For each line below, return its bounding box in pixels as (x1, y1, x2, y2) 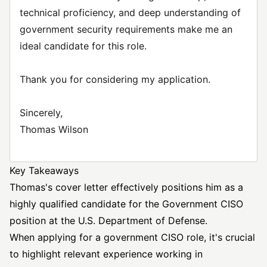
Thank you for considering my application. (20, 73, 210, 85)
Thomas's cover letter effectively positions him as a (10, 181, 243, 193)
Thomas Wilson (20, 123, 88, 135)
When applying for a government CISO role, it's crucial (10, 231, 255, 243)
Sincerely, (20, 107, 63, 119)
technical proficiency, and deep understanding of (20, 7, 241, 18)
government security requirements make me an (20, 23, 232, 35)
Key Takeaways (10, 164, 79, 176)
